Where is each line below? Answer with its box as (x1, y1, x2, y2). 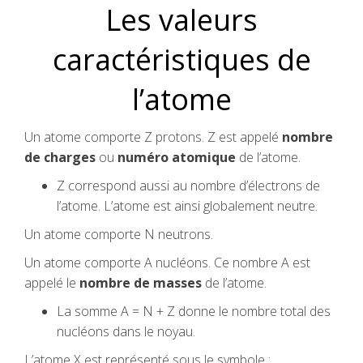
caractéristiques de (52, 40, 311, 79)
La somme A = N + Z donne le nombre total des (57, 302, 331, 320)
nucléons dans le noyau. (57, 322, 195, 340)
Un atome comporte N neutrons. (24, 225, 213, 243)
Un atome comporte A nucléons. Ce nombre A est (24, 254, 310, 271)
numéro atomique (117, 148, 236, 166)
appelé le (24, 274, 79, 292)
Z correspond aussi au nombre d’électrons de (57, 177, 320, 194)
